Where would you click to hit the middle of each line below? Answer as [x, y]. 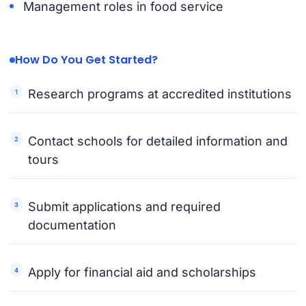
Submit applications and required [125, 207]
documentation [72, 225]
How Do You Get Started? [86, 60]
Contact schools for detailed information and [158, 141]
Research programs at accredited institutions [160, 94]
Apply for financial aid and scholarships [142, 273]
